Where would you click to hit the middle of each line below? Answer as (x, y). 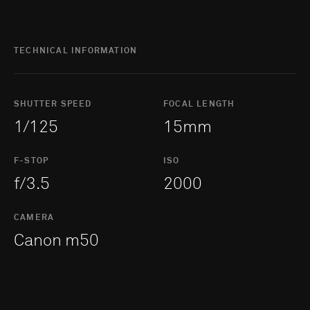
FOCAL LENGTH (199, 104)
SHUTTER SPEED (53, 104)
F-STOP (31, 161)
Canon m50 (56, 240)
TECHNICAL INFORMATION (76, 51)
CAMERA (34, 218)
